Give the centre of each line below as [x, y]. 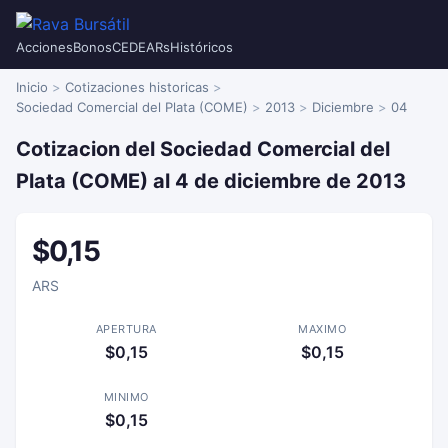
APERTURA [126, 329]
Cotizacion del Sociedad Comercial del [203, 149]
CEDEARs [141, 47]
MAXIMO [322, 329]
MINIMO [126, 397]
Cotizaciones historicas [137, 87]
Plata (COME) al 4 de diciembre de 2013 [211, 181]
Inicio [32, 87]
